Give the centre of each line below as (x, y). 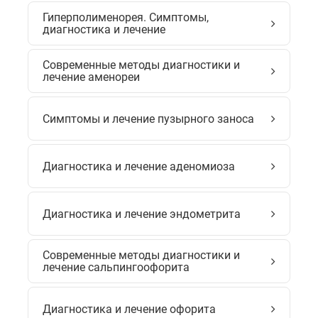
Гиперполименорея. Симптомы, (126, 17)
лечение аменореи (91, 77)
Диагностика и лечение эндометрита (142, 214)
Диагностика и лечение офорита (129, 309)
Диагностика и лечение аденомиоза (139, 166)
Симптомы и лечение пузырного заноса (148, 119)
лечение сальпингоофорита (116, 267)
